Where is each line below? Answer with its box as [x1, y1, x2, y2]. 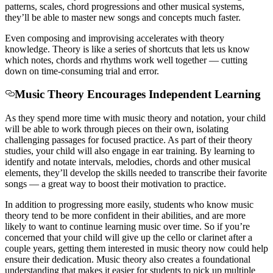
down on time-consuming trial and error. [5, 65, 159, 76]
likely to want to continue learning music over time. [5, 221, 204, 232]
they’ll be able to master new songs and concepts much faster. [5, 12, 243, 23]
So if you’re [204, 221, 250, 232]
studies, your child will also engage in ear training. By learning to [5, 146, 255, 157]
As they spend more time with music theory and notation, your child [5, 113, 266, 124]
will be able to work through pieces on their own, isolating [5, 124, 229, 135]
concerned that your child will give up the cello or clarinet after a [5, 232, 252, 243]
